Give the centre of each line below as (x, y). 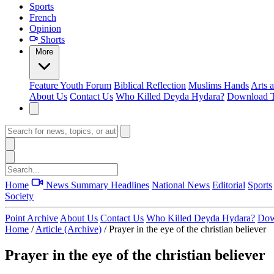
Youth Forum (86, 85)
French (43, 17)
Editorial (229, 185)
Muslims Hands (219, 85)
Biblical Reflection (150, 85)
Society (19, 196)
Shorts (51, 39)
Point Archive (31, 218)
